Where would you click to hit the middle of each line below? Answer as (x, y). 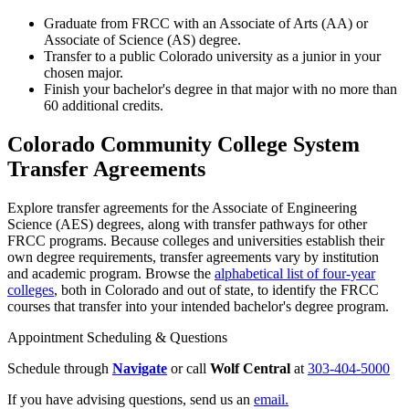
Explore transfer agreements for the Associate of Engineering (182, 207)
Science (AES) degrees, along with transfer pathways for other (187, 224)
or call (189, 368)
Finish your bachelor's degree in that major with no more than (220, 89)
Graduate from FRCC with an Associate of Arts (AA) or (206, 23)
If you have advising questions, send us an (131, 399)
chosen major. (84, 72)
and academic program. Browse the (111, 273)
